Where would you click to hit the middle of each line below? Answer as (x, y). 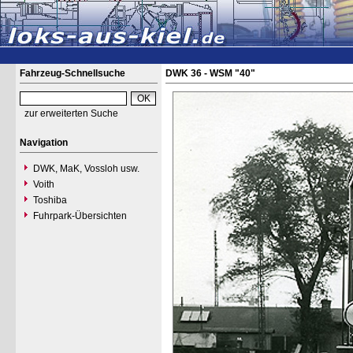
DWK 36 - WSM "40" (210, 73)
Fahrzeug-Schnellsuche (72, 73)
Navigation (44, 143)
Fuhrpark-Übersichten (80, 216)
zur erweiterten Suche (71, 113)
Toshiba (50, 200)
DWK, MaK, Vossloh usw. (86, 169)
